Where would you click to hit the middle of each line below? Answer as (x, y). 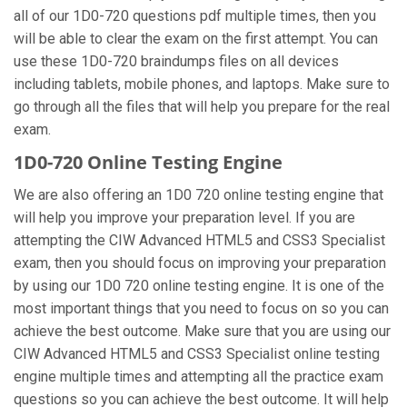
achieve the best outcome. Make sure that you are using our (202, 331)
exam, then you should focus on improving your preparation (200, 263)
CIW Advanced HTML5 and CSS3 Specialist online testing (197, 354)
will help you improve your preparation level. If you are (184, 218)
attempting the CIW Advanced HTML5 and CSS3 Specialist (199, 240)
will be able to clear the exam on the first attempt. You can (196, 39)
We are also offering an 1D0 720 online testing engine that (199, 195)
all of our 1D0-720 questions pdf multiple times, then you (195, 16)
